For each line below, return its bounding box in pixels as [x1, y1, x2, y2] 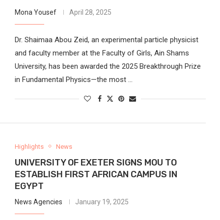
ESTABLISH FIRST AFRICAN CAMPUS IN [14, 168, 177, 180]
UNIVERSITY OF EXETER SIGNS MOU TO [14, 157, 177, 168]
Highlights [14, 142, 44, 150]
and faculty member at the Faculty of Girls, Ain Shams [14, 48, 189, 57]
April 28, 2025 [69, 8, 111, 16]
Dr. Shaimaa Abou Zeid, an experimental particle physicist [14, 35, 198, 44]
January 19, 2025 [75, 197, 129, 206]
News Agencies [14, 197, 62, 206]
